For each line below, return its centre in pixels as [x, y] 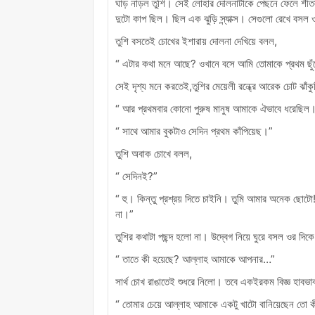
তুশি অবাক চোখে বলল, [154, 153]
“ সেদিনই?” [136, 176]
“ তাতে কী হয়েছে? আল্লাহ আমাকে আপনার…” [195, 259]
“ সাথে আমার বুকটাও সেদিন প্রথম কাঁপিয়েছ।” [194, 131]
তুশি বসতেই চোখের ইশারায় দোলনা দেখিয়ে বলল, [196, 41]
